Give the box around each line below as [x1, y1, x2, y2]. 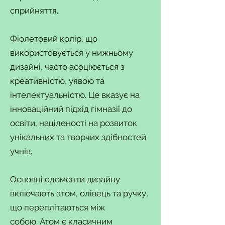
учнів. [10, 146, 32, 156]
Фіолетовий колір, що [10, 34, 97, 44]
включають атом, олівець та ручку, [10, 188, 148, 198]
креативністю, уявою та [10, 76, 104, 86]
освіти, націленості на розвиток [10, 118, 137, 128]
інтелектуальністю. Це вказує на [10, 90, 140, 100]
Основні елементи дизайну [10, 174, 120, 184]
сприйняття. [10, 6, 58, 16]
